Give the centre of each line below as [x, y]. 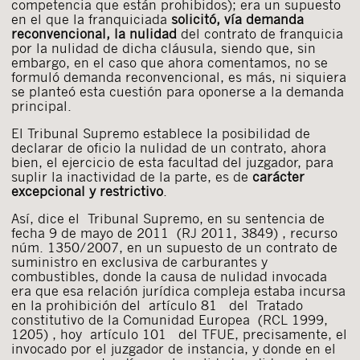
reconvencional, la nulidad [94, 34]
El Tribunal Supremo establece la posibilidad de [161, 133]
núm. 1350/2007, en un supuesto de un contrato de [174, 247]
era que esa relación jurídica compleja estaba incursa [178, 291]
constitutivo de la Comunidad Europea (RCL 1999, [170, 320]
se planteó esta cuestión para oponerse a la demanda [178, 92]
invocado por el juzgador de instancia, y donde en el [174, 349]
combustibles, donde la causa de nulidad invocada [169, 276]
